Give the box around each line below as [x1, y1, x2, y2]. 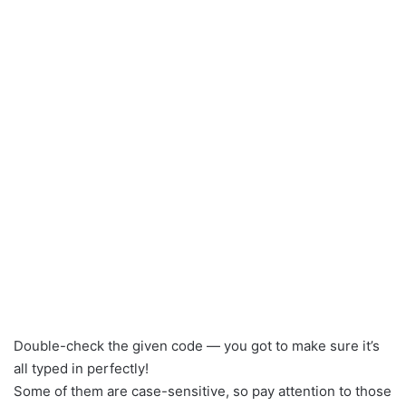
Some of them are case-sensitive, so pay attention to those [14, 382, 391, 400]
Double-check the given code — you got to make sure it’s [14, 336, 380, 354]
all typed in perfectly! [14, 359, 149, 377]
